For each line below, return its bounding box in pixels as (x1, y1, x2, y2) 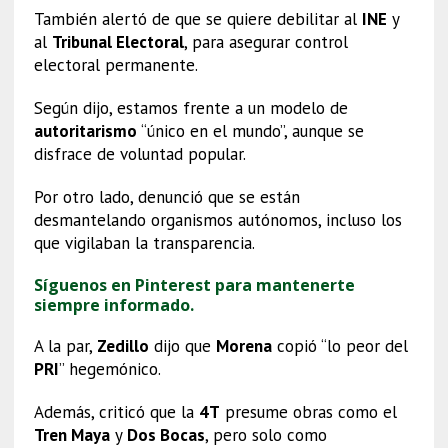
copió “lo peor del (271, 335, 408, 358)
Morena (215, 335, 272, 358)
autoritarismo (33, 120, 137, 143)
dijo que (148, 335, 216, 358)
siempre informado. (33, 294, 194, 317)
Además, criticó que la (33, 401, 199, 424)
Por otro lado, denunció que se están (33, 186, 300, 209)
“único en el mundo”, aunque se (136, 120, 364, 143)
